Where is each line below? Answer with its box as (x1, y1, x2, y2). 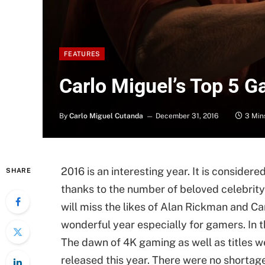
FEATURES (64, 50, 100, 57)
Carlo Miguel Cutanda (69, 112, 143, 120)
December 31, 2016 (156, 112, 218, 120)
